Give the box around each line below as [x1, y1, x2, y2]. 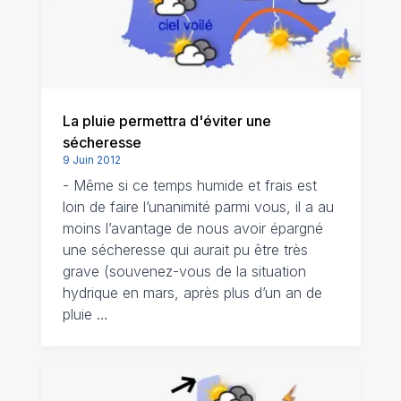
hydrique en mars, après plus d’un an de [62, 284, 322, 302]
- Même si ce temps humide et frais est [62, 176, 317, 194]
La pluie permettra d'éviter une [62, 112, 271, 130]
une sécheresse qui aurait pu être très [62, 241, 308, 259]
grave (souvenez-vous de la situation [62, 262, 306, 280]
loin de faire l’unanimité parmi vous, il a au [62, 198, 334, 216]
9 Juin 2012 [62, 153, 121, 166]
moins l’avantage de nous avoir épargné [62, 219, 323, 237]
